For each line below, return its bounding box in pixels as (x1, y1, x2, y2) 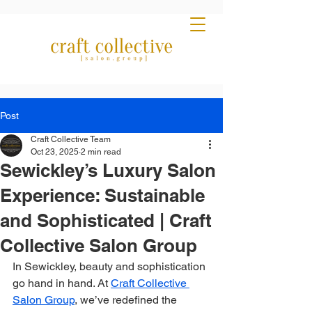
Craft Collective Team (31, 134, 111, 144)
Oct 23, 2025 (31, 147, 79, 157)
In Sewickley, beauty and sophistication (13, 260, 208, 273)
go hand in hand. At (13, 276, 111, 290)
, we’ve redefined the (75, 293, 180, 306)
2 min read (81, 147, 121, 157)
